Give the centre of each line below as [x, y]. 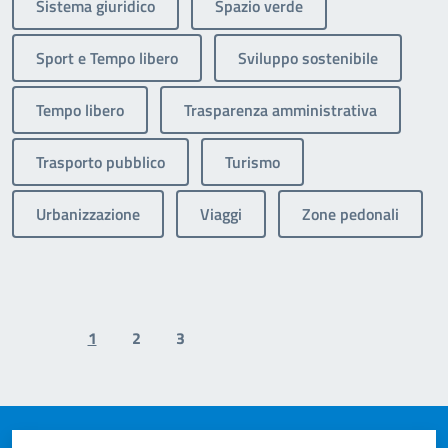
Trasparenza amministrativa [280, 110]
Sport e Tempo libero [107, 58]
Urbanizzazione [88, 214]
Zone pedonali [350, 214]
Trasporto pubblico [100, 162]
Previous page [88, 348]
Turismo [252, 162]
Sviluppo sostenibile [308, 58]
